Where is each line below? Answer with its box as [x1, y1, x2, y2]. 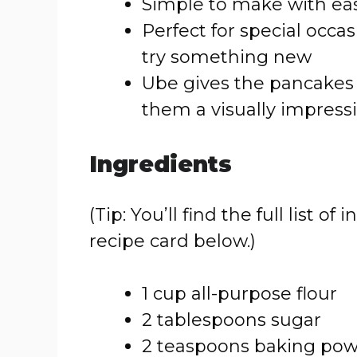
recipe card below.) [89, 230, 256, 252]
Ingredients [89, 151, 232, 178]
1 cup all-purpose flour [142, 283, 337, 304]
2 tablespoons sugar [142, 309, 321, 331]
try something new [142, 46, 312, 68]
